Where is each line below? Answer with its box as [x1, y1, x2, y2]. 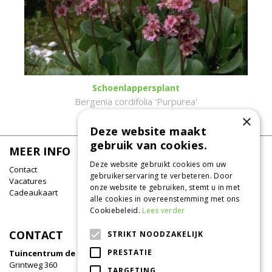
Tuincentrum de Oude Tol [9, 248, 115, 259]
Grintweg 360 [9, 259, 57, 270]
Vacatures [9, 175, 47, 186]
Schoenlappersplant [92, 82, 180, 93]
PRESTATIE [107, 247, 152, 257]
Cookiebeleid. [90, 205, 143, 216]
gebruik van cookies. [90, 138, 207, 152]
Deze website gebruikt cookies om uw [90, 159, 226, 169]
